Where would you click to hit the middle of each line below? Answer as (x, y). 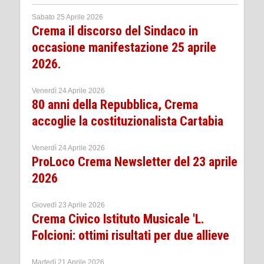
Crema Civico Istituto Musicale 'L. (118, 219)
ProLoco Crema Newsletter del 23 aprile (135, 161)
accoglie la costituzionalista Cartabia (128, 121)
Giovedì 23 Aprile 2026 (68, 205)
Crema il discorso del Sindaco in (115, 31)
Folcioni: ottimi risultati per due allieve (131, 235)
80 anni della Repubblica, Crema (115, 104)
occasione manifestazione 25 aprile (124, 47)
